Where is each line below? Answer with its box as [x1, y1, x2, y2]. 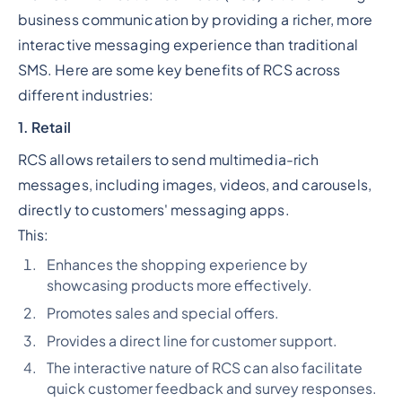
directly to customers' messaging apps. [17, 200, 295, 219]
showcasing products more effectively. [46, 275, 312, 294]
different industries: [17, 85, 153, 104]
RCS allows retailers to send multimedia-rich [17, 150, 319, 169]
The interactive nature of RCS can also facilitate [46, 359, 363, 378]
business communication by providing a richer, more [17, 10, 372, 29]
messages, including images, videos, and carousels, [17, 175, 371, 194]
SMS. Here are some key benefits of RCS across [17, 60, 341, 79]
